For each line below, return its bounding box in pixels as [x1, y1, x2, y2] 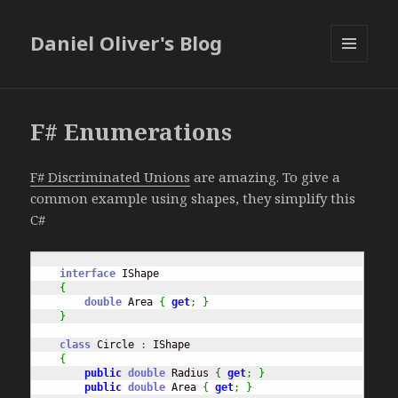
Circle [91, 338, 141, 352]
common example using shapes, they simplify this [30, 189, 356, 208]
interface [60, 267, 116, 281]
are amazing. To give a [190, 168, 341, 187]
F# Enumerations [30, 115, 233, 148]
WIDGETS [330, 92, 383, 107]
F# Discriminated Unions [30, 168, 191, 187]
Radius [165, 367, 216, 380]
